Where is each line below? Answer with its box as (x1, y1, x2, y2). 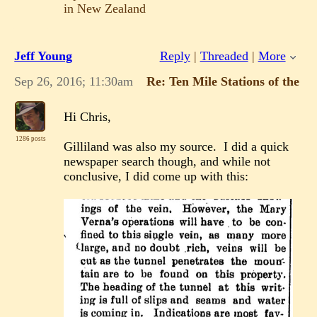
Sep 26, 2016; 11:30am (14, 74, 134, 89)
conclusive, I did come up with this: (64, 168, 249, 183)
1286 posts (15, 134, 46, 142)
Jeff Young (14, 48, 73, 63)
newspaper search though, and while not (64, 154, 271, 168)
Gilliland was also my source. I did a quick (64, 139, 289, 154)
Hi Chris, (64, 109, 112, 124)
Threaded (200, 48, 248, 63)
